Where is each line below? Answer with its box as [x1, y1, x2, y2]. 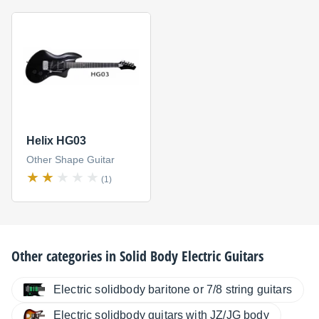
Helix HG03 [26, 135, 86, 147]
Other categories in [11, 246, 120, 266]
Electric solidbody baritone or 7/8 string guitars [53, 283, 292, 296]
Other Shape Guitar [26, 154, 115, 166]
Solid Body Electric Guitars [120, 246, 263, 266]
